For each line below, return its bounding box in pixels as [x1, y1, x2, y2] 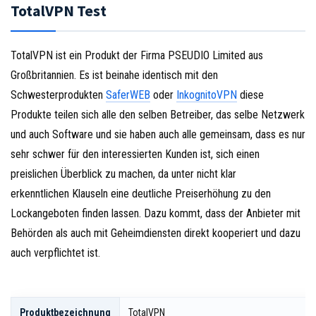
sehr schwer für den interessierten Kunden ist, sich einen [11, 147, 260, 162]
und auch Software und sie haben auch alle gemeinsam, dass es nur [11, 128, 305, 142]
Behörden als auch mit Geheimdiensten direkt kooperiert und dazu [11, 226, 300, 241]
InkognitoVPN [176, 88, 237, 102]
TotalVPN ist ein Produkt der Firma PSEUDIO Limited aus [11, 49, 263, 63]
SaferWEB [106, 88, 150, 102]
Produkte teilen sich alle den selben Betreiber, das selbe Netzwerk [11, 108, 305, 122]
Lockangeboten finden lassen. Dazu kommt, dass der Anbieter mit [11, 207, 300, 221]
